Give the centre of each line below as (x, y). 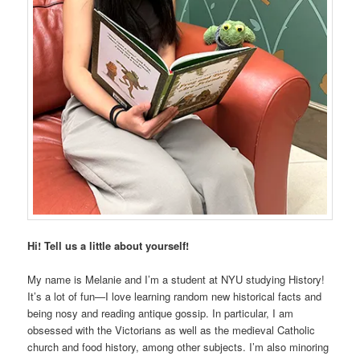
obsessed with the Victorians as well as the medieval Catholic (172, 330)
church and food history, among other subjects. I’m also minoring (178, 347)
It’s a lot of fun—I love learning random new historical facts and (175, 296)
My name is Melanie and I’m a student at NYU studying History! (176, 279)
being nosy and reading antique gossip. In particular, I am (161, 313)
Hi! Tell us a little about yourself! (108, 245)
